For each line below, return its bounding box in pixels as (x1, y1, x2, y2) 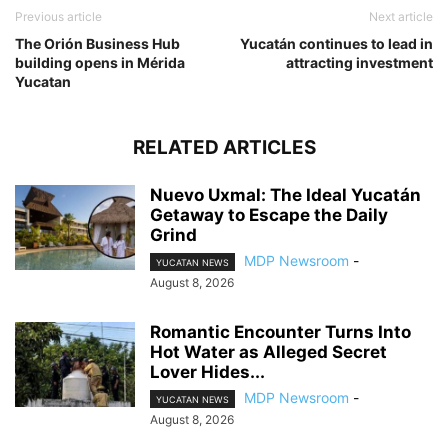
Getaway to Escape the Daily (150, 204, 388, 225)
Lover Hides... (150, 361, 265, 382)
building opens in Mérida (15, 53, 185, 71)
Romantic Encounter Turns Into (150, 321, 411, 342)
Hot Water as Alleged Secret (150, 341, 387, 362)
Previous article (15, 8, 102, 24)
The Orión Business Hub (15, 34, 180, 52)
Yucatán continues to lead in (240, 34, 433, 52)
